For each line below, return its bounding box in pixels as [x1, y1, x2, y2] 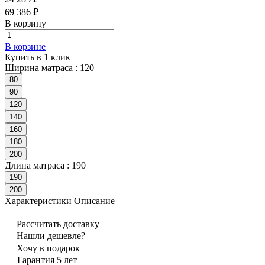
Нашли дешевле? [17, 230, 85, 241]
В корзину [5, 18, 46, 28]
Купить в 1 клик [5, 51, 70, 62]
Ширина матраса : [5, 62, 80, 73]
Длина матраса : [5, 160, 72, 170]
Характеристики [5, 195, 72, 206]
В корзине [5, 41, 46, 51]
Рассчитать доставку [17, 218, 99, 229]
